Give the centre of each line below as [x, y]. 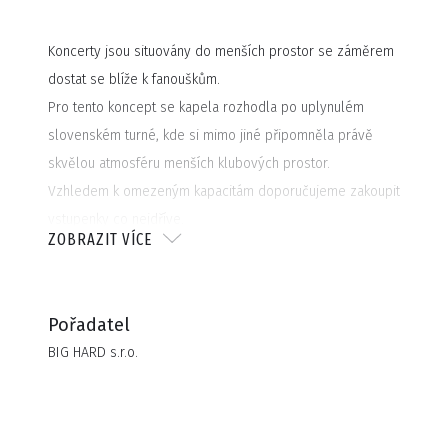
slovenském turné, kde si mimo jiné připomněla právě [210, 135]
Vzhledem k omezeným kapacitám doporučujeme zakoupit [224, 191]
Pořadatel [89, 325]
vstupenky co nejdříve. [116, 219]
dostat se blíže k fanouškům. [134, 79]
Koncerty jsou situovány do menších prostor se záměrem [221, 51]
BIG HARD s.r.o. [93, 352]
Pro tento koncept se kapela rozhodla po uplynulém [206, 107]
